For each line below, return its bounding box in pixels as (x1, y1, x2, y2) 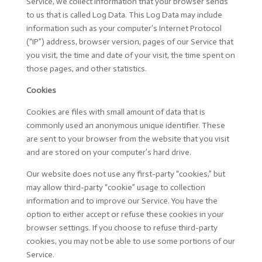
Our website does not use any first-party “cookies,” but (26, 169, 225, 179)
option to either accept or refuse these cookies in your (26, 209, 224, 219)
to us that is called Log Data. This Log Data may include (26, 10, 222, 20)
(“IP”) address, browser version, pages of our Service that (26, 37, 233, 47)
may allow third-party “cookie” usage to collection (26, 182, 205, 192)
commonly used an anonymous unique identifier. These (26, 120, 225, 130)
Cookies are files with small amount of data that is (26, 107, 205, 117)
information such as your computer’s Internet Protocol (26, 23, 222, 33)
